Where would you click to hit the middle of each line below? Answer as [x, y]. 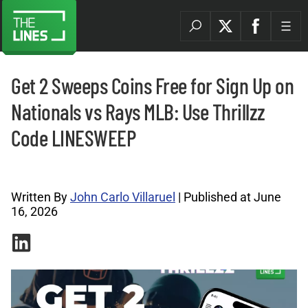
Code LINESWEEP [73, 137]
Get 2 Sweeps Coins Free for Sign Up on [152, 85]
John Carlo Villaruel [123, 197]
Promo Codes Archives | [54, 170]
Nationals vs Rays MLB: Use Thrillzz [138, 111]
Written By [41, 197]
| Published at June [228, 197]
